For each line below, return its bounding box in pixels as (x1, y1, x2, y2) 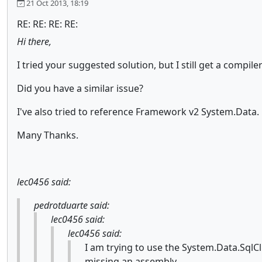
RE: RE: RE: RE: (17, 18, 78, 30)
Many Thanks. (17, 129, 78, 142)
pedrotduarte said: (34, 199, 109, 212)
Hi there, (17, 35, 51, 48)
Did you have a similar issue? (17, 82, 143, 95)
